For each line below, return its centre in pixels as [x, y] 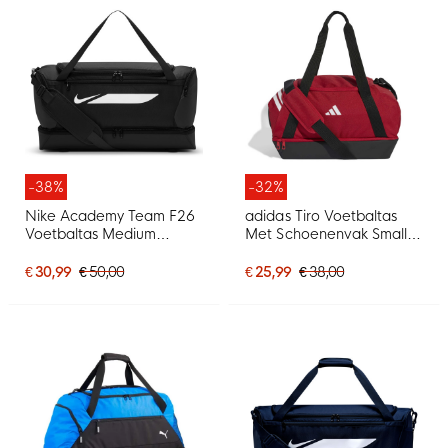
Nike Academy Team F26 [110, 215]
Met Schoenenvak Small [326, 233]
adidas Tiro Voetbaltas [321, 215]
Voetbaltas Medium [91, 233]
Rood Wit [277, 251]
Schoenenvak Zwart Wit [106, 251]
